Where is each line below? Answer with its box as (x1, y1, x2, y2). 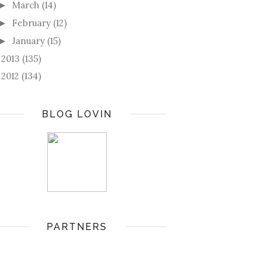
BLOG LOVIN (42, 108, 112, 120)
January (12, 35, 45, 46)
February (12, 17, 51, 29)
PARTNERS (46, 221, 107, 233)
